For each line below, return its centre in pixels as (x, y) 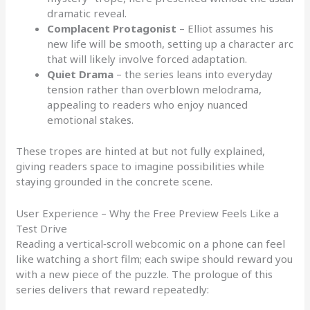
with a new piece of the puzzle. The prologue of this (145, 274)
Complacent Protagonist (112, 29)
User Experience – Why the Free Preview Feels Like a (148, 213)
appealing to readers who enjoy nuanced (148, 105)
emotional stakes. (91, 120)
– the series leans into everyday (193, 74)
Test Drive (42, 228)
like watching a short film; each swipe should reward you (155, 258)
